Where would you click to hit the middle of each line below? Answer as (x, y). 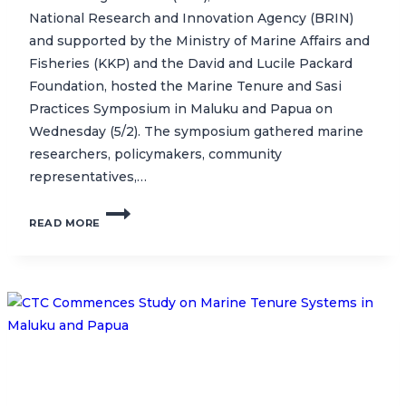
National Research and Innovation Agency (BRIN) (191, 18)
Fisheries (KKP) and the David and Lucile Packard (191, 63)
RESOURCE (133, 300)
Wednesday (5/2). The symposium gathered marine (196, 131)
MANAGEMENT (145, 318)
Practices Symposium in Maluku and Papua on (181, 108)
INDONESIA (134, 354)
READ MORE (65, 222)
